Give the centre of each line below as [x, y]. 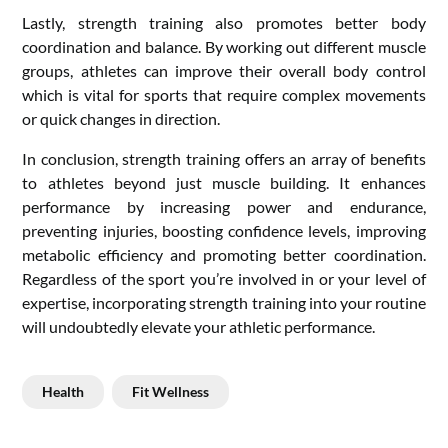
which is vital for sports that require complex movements [224, 94]
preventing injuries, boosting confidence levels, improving [224, 230]
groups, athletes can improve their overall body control [224, 70]
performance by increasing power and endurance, [224, 206]
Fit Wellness [171, 391]
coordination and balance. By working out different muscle [224, 46]
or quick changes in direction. [121, 118]
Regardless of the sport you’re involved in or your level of [224, 278]
